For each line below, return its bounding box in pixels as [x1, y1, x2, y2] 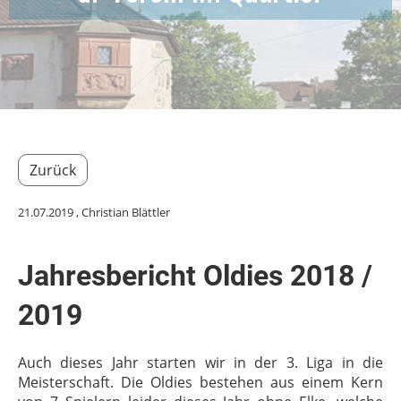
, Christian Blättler [73, 204, 170, 220]
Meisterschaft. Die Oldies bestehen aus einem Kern [18, 372, 383, 392]
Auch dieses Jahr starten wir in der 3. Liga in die [18, 353, 383, 372]
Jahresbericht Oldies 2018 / [18, 259, 372, 293]
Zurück [30, 160, 76, 180]
